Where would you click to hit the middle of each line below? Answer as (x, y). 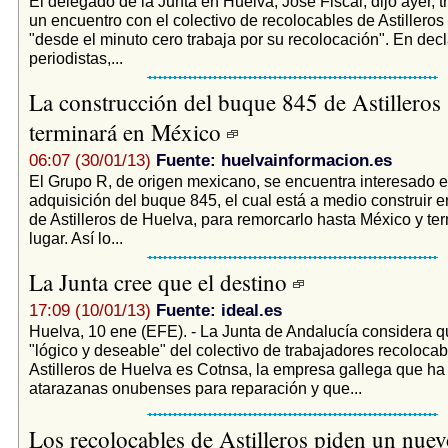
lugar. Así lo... (75, 237)
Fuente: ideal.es (218, 310)
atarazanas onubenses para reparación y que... (195, 387)
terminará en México (127, 131)
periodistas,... (75, 57)
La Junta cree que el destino (160, 281)
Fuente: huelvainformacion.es (273, 160)
